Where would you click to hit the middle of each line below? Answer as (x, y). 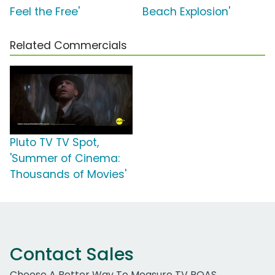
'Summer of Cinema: (65, 159)
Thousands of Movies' (68, 175)
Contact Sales (72, 254)
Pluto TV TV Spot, (54, 143)
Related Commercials (68, 46)
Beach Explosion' (186, 12)
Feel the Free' (45, 12)
